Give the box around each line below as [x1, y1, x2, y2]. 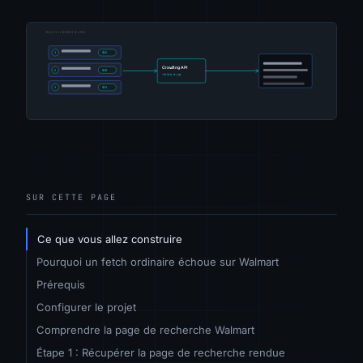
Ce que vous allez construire [37, 232, 182, 246]
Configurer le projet [36, 300, 136, 314]
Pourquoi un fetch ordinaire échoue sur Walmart [36, 254, 279, 268]
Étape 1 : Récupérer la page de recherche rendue [36, 345, 285, 359]
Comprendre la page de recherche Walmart [36, 322, 254, 336]
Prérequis [36, 277, 85, 291]
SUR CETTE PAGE [26, 191, 117, 203]
